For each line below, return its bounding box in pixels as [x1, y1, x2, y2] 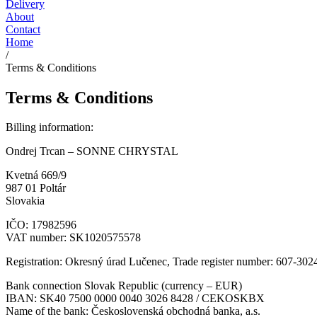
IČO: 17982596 [6, 219, 76, 231]
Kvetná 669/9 [6, 169, 67, 182]
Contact [6, 23, 40, 35]
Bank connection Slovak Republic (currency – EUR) [6, 279, 242, 292]
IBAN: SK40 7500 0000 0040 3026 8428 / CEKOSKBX [6, 292, 265, 305]
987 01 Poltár [6, 182, 66, 195]
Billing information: [6, 121, 93, 134]
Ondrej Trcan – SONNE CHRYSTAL [6, 145, 178, 158]
